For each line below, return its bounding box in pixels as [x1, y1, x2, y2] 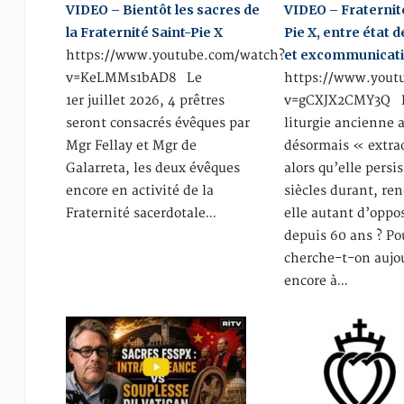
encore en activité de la [65, 183, 214, 198]
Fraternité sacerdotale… [65, 206, 216, 221]
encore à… [284, 273, 349, 289]
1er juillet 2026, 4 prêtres [65, 93, 225, 108]
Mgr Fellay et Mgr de [65, 138, 197, 153]
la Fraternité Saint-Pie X [65, 24, 223, 41]
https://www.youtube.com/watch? [65, 48, 285, 63]
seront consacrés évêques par [65, 115, 250, 131]
